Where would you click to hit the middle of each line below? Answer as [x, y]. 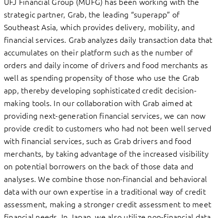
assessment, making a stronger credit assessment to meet [108, 204]
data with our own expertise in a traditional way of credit [105, 191]
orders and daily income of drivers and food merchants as [106, 65]
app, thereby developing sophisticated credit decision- [100, 90]
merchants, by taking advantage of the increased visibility [106, 154]
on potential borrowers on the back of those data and [99, 166]
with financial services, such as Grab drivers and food [98, 141]
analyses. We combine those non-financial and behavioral [106, 179]
